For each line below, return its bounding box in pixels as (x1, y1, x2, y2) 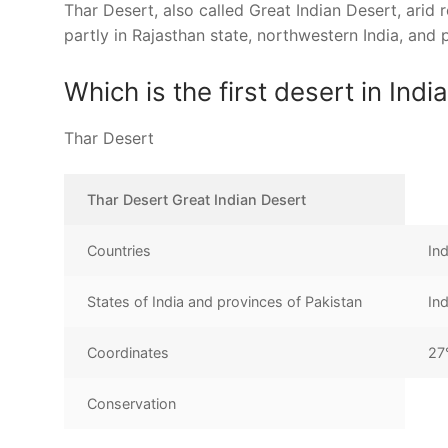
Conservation (87, 394, 177, 412)
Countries (87, 241, 152, 259)
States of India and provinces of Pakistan (87, 292, 363, 310)
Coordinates (87, 343, 170, 361)
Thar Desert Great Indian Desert (87, 190, 307, 208)
